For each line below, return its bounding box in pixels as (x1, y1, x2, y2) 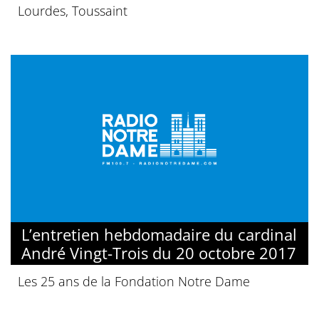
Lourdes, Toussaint (18, 1, 127, 19)
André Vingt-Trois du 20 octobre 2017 (21, 241, 296, 263)
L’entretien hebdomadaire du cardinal (21, 223, 297, 245)
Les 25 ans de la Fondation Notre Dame (18, 272, 250, 290)
